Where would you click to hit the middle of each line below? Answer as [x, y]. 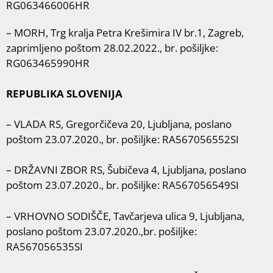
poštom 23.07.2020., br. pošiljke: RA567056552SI [122, 139]
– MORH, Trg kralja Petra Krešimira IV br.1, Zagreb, [125, 32]
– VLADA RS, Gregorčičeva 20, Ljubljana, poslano [119, 124]
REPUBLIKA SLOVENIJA [64, 93]
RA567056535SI [44, 246]
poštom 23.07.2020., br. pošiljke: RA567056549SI [122, 185]
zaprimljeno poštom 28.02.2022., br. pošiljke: [112, 48]
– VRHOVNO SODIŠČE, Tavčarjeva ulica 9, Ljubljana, [125, 216]
